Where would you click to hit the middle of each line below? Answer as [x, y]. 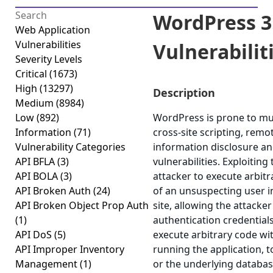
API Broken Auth [54, 191]
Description [184, 93]
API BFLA [36, 161]
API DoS [35, 235]
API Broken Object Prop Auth [82, 205]
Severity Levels [49, 59]
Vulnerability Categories [70, 147]
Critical [32, 74]
